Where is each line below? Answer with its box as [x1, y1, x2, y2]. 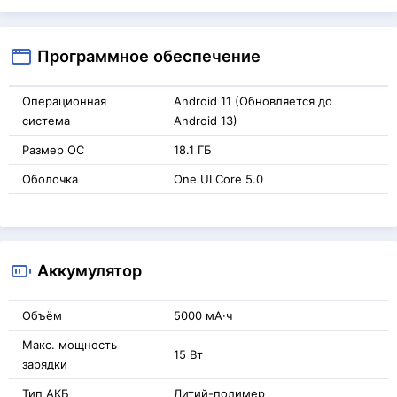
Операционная [22, 93, 106, 108]
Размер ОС [22, 142, 84, 157]
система [22, 113, 70, 128]
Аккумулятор [37, 260, 142, 280]
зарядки [22, 356, 67, 371]
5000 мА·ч [174, 307, 232, 323]
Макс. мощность [22, 337, 117, 352]
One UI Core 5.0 [174, 171, 263, 186]
